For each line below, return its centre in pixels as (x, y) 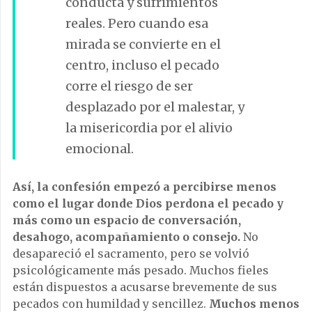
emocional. (100, 148)
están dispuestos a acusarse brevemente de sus (145, 287)
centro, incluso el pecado (142, 65)
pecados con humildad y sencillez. (111, 303)
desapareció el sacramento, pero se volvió (131, 253)
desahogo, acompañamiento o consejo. (126, 236)
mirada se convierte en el (143, 44)
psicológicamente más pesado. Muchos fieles (141, 270)
